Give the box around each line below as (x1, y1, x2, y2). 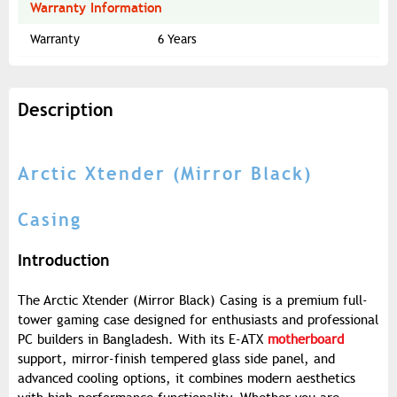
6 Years (158, 32, 197, 48)
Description (18, 98, 113, 122)
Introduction (18, 250, 110, 271)
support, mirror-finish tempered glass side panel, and (18, 351, 335, 368)
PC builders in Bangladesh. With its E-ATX (18, 331, 268, 348)
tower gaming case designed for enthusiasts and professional (18, 312, 378, 329)
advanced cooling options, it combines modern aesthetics (18, 370, 355, 387)
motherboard (268, 331, 344, 348)
